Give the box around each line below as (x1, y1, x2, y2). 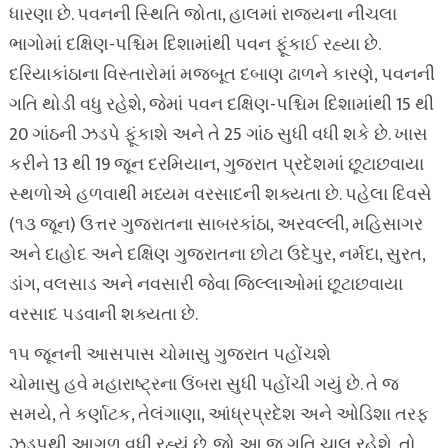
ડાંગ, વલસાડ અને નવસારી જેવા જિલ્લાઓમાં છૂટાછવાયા (8, 270, 403, 300)
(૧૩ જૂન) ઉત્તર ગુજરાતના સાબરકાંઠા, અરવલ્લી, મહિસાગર (8, 210, 423, 240)
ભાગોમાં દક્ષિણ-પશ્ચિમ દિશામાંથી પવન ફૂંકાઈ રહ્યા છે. (8, 30, 380, 60)
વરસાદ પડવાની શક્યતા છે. (8, 300, 198, 330)
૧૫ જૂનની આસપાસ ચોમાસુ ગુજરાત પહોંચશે (8, 340, 331, 370)
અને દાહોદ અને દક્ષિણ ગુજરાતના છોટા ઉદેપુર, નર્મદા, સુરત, (8, 240, 425, 270)
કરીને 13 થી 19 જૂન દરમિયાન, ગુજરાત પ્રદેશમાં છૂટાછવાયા (8, 150, 424, 180)
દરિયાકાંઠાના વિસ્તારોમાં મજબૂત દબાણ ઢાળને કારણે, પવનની (8, 60, 435, 90)
